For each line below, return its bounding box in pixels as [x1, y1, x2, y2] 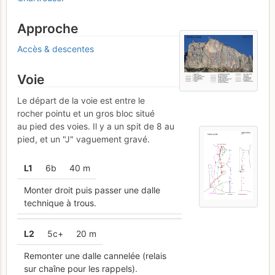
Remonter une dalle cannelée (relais [23, 250, 166, 261]
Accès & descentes [17, 44, 94, 55]
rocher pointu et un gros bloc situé [17, 107, 155, 118]
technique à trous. [23, 198, 96, 209]
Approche [17, 20, 78, 36]
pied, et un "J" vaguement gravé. [17, 133, 150, 144]
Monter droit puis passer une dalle [23, 185, 160, 196]
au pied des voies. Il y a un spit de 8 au [17, 120, 174, 131]
